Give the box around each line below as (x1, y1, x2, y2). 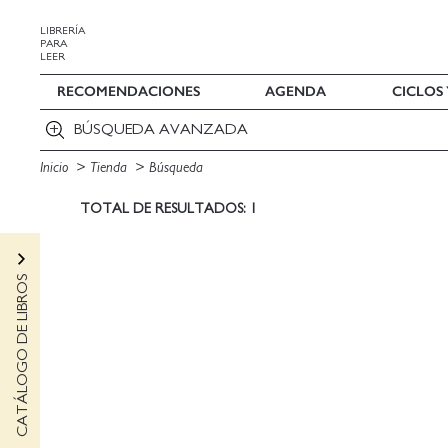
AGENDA (265, 82, 327, 101)
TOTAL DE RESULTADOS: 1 (80, 200, 257, 216)
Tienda (90, 159, 131, 175)
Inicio (40, 159, 72, 175)
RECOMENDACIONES (56, 82, 200, 101)
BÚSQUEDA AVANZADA (73, 121, 248, 138)
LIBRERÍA (40, 25, 85, 36)
